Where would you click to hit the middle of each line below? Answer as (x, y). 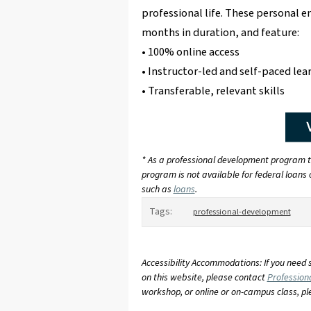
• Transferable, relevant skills (213, 91)
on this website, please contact (204, 278)
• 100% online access (190, 52)
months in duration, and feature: (220, 33)
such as (157, 190)
